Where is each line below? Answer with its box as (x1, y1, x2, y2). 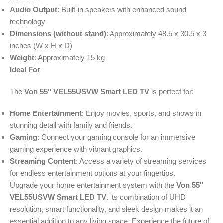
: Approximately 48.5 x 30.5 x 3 (106, 29, 206, 38)
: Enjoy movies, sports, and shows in (82, 109, 201, 118)
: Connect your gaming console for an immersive (37, 133, 195, 142)
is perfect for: (149, 87, 194, 96)
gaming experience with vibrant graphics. (10, 145, 142, 154)
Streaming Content (10, 157, 76, 166)
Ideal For (10, 65, 40, 74)
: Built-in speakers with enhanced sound (57, 5, 186, 14)
